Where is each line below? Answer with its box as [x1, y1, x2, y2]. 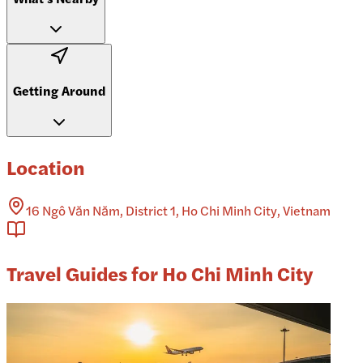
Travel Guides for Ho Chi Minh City [6, 259, 313, 288]
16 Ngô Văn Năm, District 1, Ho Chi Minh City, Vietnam [26, 201, 331, 220]
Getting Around [13, 81, 105, 100]
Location [6, 152, 85, 181]
